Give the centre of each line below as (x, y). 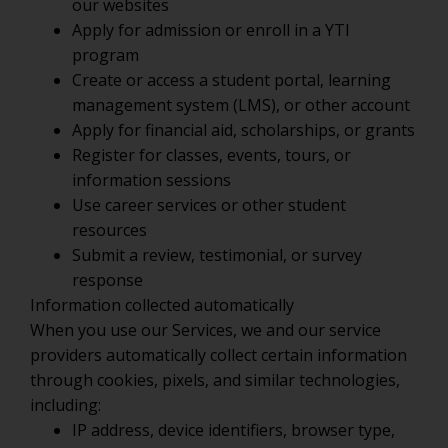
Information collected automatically (162, 305)
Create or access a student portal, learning (231, 80)
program (105, 55)
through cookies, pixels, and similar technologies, (215, 380)
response (107, 280)
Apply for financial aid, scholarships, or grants (243, 130)
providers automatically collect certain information (218, 355)
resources (109, 230)
